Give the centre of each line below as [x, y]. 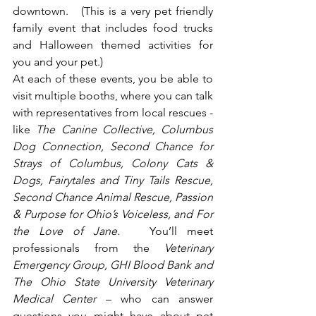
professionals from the [89, 248]
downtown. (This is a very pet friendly [113, 11]
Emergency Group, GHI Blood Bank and [113, 265]
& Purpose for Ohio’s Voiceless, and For [113, 214]
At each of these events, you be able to [113, 78]
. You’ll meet [165, 231]
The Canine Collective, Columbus [124, 129]
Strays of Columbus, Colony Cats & [113, 163]
